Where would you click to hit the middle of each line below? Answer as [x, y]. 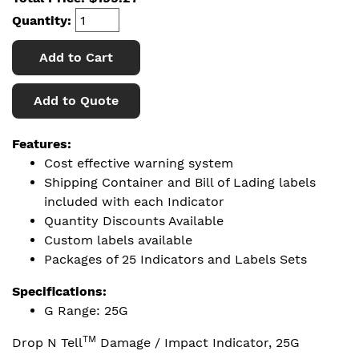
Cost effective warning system [139, 163]
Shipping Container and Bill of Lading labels [180, 182]
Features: [42, 144]
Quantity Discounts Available [134, 221]
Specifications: [59, 291]
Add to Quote [76, 101]
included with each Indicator [134, 202]
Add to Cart [76, 57]
